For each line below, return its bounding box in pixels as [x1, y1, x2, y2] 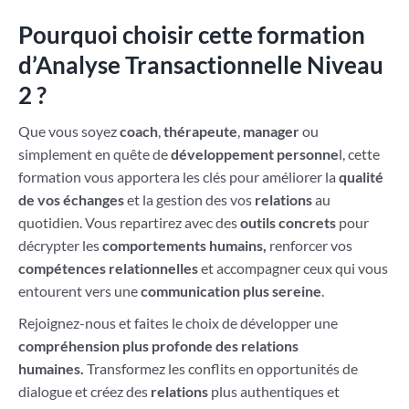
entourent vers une [17, 281, 141, 299]
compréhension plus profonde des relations [17, 336, 299, 354]
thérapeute [163, 121, 237, 140]
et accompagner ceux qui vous [197, 258, 388, 277]
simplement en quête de [17, 144, 171, 163]
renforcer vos [266, 236, 352, 254]
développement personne [170, 144, 339, 163]
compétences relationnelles [17, 258, 198, 277]
